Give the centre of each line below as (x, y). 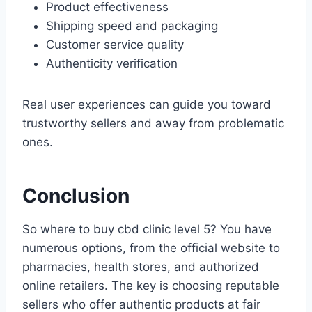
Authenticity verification (112, 64)
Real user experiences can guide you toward (147, 105)
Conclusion (76, 196)
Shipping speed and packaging (132, 26)
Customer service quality (115, 45)
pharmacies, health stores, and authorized (141, 267)
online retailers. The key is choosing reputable (151, 286)
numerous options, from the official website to (151, 248)
